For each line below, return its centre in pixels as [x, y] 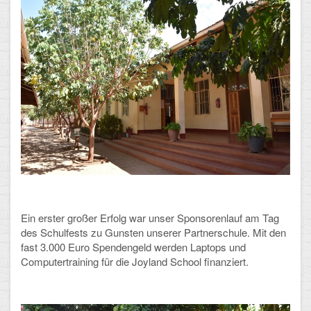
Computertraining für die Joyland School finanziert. [135, 261]
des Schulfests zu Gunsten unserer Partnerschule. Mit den [153, 232]
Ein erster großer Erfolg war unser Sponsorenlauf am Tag [150, 217]
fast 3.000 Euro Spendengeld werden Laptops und [133, 246]
